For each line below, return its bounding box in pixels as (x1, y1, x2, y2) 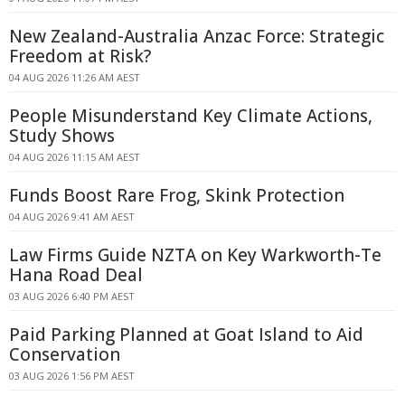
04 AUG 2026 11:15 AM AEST (9, 150, 140, 164)
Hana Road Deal (9, 263, 143, 287)
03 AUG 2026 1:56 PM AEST (9, 369, 135, 382)
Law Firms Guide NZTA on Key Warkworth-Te (9, 243, 381, 267)
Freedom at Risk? (9, 44, 151, 68)
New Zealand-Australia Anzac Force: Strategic (9, 24, 384, 48)
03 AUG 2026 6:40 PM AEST (9, 289, 135, 303)
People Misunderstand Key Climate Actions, (9, 104, 372, 127)
